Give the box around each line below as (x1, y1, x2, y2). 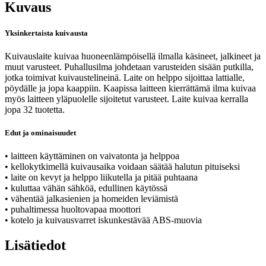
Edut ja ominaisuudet (5, 128, 76, 138)
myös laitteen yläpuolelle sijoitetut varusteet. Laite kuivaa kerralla (5, 94, 248, 104)
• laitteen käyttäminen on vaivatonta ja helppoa (5, 151, 179, 161)
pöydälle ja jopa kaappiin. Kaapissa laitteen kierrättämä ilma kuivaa (5, 83, 256, 94)
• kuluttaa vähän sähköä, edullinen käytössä (5, 183, 167, 194)
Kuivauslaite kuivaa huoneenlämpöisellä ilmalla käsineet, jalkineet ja (5, 51, 261, 62)
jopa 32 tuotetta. (5, 104, 65, 115)
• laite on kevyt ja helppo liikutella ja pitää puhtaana (5, 172, 198, 183)
